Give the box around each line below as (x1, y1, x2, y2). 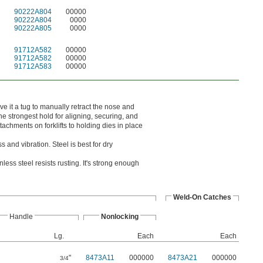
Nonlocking (101, 213, 139, 221)
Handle (9, 213, 33, 221)
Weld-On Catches (173, 193, 231, 202)
